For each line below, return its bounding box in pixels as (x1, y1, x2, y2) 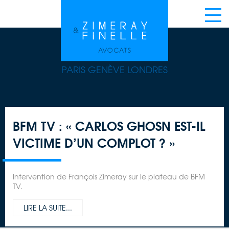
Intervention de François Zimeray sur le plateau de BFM (13, 171, 205, 182)
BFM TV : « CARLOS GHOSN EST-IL (13, 116, 205, 135)
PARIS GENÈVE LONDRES (61, 62, 168, 77)
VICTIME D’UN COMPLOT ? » (13, 132, 175, 152)
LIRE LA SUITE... (24, 202, 72, 213)
